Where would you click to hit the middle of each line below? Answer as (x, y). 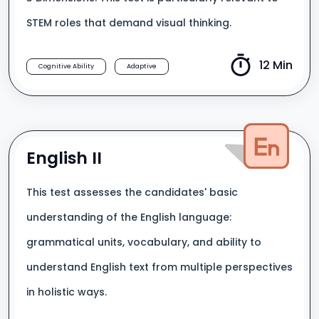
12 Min (276, 65)
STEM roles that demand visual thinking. (129, 23)
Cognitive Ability (66, 66)
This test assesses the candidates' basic (132, 192)
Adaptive (142, 66)
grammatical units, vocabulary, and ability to (144, 242)
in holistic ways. (67, 292)
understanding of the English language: (129, 217)
